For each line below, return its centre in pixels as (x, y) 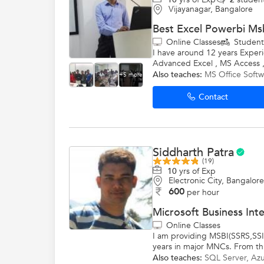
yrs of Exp (196, 171)
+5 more (131, 75)
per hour (203, 192)
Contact (213, 97)
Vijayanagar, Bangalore (211, 9)
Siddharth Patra (193, 152)
